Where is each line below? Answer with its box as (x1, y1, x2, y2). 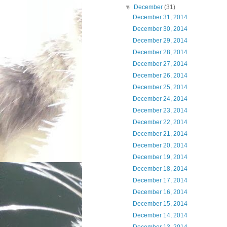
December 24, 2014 (132, 95, 187, 102)
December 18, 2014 (132, 165, 187, 172)
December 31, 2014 (132, 14, 187, 21)
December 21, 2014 (132, 130, 187, 137)
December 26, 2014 (132, 72, 187, 79)
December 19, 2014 (132, 154, 187, 161)
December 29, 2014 (132, 37, 187, 44)
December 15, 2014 (132, 200, 187, 207)
